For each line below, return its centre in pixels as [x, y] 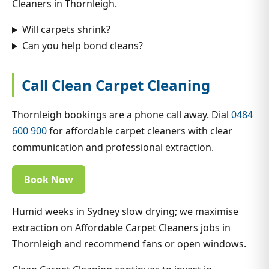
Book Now [49, 179]
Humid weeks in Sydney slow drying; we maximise [125, 212]
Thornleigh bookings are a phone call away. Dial [122, 115]
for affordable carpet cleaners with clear [140, 131]
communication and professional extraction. [113, 147]
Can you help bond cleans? [82, 46]
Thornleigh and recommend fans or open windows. [129, 244]
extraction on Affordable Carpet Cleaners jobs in [121, 228]
